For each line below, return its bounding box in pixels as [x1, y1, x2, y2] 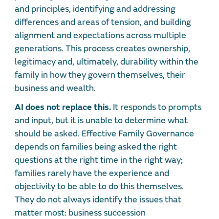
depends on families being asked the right [15, 141, 177, 153]
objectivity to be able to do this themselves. [15, 181, 184, 193]
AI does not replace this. [15, 102, 111, 113]
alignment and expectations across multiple [15, 30, 186, 42]
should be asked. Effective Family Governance [15, 128, 194, 140]
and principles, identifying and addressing [15, 3, 175, 15]
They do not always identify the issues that [15, 194, 181, 206]
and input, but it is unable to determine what [15, 115, 188, 127]
